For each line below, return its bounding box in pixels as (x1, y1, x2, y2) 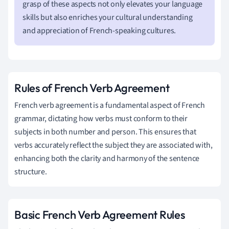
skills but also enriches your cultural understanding (22, 11, 193, 23)
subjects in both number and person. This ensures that (14, 126, 196, 138)
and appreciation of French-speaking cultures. (22, 25, 176, 36)
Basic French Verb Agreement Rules (14, 207, 185, 222)
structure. (14, 166, 47, 177)
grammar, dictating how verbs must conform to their (14, 112, 188, 124)
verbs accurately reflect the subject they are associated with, (14, 139, 213, 151)
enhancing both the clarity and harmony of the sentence (14, 152, 200, 164)
